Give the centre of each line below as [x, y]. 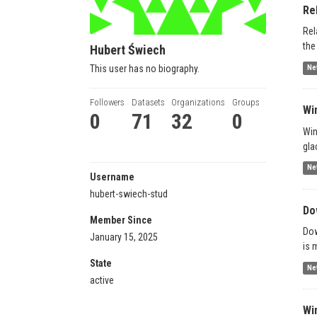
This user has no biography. [145, 69]
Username [112, 177]
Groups [246, 102]
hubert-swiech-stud [129, 194]
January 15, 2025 [124, 237]
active [102, 280]
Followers [107, 102]
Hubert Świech [128, 50]
